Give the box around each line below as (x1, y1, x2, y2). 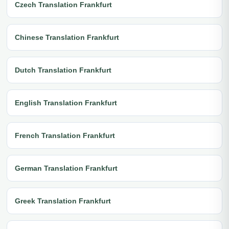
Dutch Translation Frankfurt (15, 65, 111, 74)
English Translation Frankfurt (15, 98, 117, 107)
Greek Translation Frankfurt (15, 196, 111, 205)
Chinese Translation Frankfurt (15, 33, 119, 41)
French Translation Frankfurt (15, 131, 115, 140)
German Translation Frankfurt (15, 164, 118, 172)
